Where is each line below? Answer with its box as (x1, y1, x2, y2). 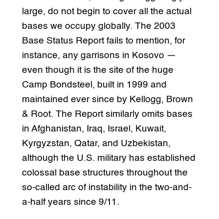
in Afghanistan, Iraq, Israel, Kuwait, (22, 124, 166, 133)
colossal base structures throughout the (22, 168, 188, 177)
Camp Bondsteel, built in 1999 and (22, 80, 167, 89)
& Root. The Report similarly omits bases (22, 109, 193, 119)
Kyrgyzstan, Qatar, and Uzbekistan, (22, 138, 171, 148)
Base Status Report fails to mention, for (22, 36, 185, 45)
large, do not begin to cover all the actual (22, 6, 192, 16)
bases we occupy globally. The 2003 (22, 21, 175, 31)
